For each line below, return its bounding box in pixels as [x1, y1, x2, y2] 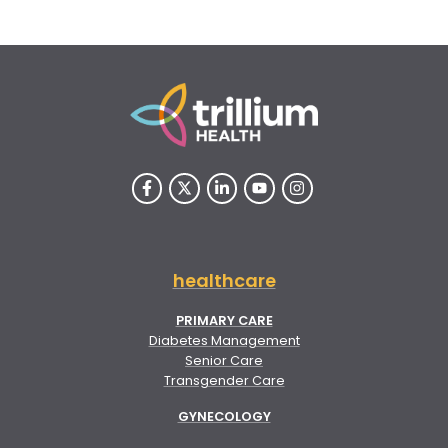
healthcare [172, 267, 276, 293]
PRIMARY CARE [175, 311, 273, 329]
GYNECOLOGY [177, 407, 271, 425]
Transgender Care [163, 371, 285, 389]
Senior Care [185, 351, 263, 369]
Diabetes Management [148, 331, 300, 349]
